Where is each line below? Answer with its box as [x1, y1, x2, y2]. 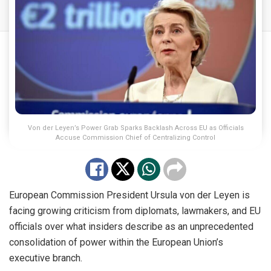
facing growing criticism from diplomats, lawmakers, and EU [9, 205, 261, 217]
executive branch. [9, 252, 82, 264]
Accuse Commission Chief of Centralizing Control [56, 134, 215, 142]
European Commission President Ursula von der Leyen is [9, 189, 250, 201]
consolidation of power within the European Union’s [9, 237, 223, 249]
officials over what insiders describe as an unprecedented [9, 221, 253, 233]
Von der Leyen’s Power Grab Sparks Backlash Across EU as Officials [27, 124, 244, 132]
